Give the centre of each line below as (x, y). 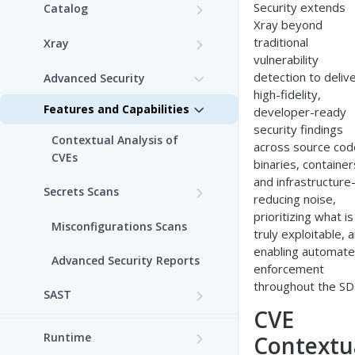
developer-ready (300, 112)
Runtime (67, 337)
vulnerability (286, 59)
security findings (298, 129)
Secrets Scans (81, 191)
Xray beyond (288, 25)
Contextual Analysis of (115, 140)
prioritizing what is (303, 216)
